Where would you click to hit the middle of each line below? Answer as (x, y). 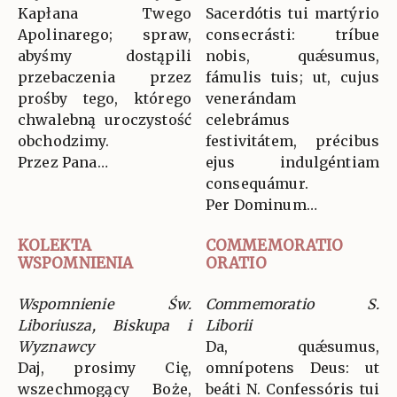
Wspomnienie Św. (105, 304)
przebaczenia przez (105, 78)
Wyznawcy (56, 347)
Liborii (229, 326)
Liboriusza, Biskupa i (105, 326)
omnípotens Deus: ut (292, 368)
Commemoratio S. (292, 304)
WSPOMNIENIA (76, 264)
